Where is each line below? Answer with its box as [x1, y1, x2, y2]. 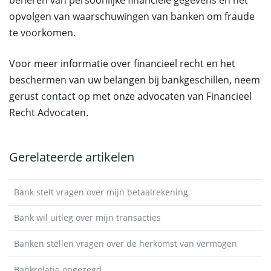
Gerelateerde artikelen [9, 149, 134, 165]
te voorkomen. [9, 26, 76, 39]
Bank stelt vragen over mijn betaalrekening [14, 186, 188, 198]
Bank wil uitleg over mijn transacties [14, 212, 161, 224]
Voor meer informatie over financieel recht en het [9, 57, 235, 70]
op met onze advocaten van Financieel [76, 90, 252, 103]
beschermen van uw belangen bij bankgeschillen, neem [9, 73, 260, 87]
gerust [9, 90, 41, 103]
